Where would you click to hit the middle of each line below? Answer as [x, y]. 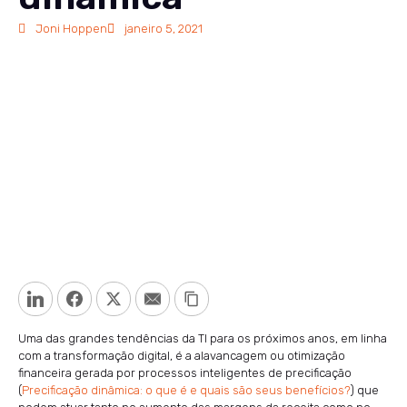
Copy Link [236, 298]
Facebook [119, 298]
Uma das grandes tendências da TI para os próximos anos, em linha [203, 338]
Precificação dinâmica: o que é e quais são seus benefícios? [186, 390]
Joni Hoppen [71, 29]
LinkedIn [75, 298]
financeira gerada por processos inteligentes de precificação [185, 372]
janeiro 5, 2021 [164, 29]
